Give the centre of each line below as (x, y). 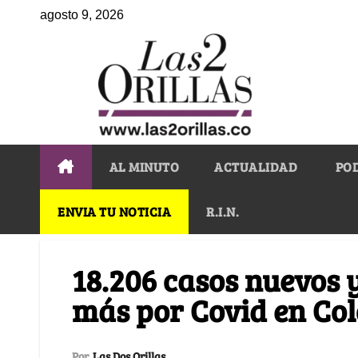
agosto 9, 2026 (82, 15)
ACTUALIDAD (256, 166)
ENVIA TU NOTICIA (114, 211)
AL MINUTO (144, 166)
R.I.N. (223, 211)
